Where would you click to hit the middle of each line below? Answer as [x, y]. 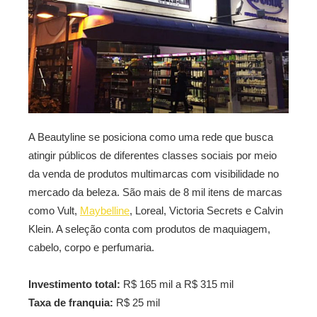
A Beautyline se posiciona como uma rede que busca [151, 137]
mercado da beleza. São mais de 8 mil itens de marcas [155, 192]
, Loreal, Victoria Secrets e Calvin [206, 210]
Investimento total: [74, 284]
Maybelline [105, 210]
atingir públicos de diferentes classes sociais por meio [152, 155]
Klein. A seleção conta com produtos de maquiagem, [149, 229]
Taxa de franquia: [71, 302]
